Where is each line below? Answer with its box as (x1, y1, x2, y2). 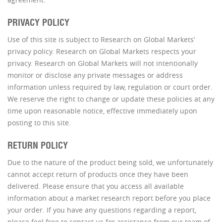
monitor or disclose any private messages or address (7, 70, 183, 80)
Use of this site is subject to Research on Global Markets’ (7, 35, 195, 44)
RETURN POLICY (7, 140, 68, 151)
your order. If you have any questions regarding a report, (7, 205, 196, 215)
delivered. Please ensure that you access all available (7, 181, 184, 191)
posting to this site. (7, 118, 71, 127)
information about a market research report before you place (7, 193, 211, 203)
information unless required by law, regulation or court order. (7, 82, 213, 92)
